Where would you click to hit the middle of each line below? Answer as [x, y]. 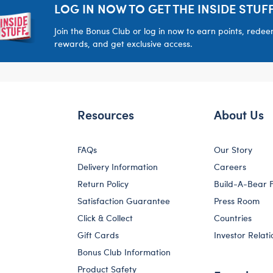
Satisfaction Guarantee [124, 200]
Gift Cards [98, 235]
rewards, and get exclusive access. [123, 43]
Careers [230, 166]
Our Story [233, 149]
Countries [233, 218]
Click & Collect [105, 218]
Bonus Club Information [124, 252]
